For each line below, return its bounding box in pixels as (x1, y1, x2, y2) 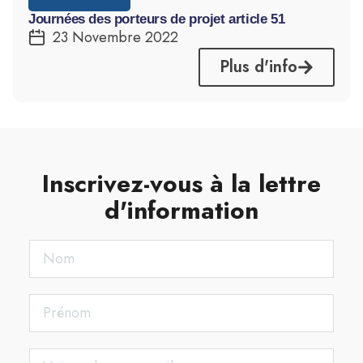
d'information (105, 193, 258, 228)
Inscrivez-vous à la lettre (42, 166, 321, 201)
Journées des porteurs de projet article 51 (28, 11, 285, 27)
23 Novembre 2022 (53, 27, 178, 48)
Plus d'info (220, 55, 297, 79)
